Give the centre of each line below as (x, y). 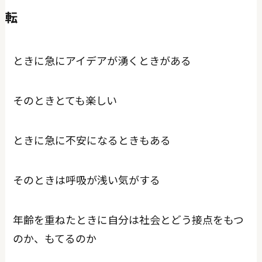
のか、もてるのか (55, 238)
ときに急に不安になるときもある (92, 140)
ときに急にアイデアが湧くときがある (102, 61)
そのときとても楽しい (65, 100)
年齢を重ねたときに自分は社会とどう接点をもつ (129, 219)
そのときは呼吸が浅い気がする (87, 179)
